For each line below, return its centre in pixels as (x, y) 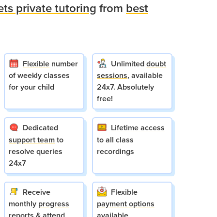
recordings (116, 151)
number (64, 64)
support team (32, 139)
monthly (23, 203)
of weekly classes (39, 76)
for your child (31, 87)
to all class (115, 139)
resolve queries (36, 151)
